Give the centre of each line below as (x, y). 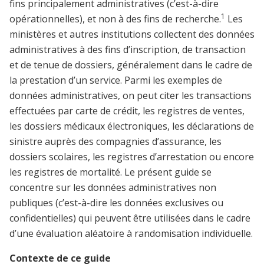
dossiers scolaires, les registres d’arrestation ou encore (132, 157)
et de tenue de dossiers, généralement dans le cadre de (131, 65)
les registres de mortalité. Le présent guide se (110, 172)
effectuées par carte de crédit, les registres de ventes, (127, 111)
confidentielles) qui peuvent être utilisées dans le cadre (130, 218)
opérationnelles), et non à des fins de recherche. (115, 19)
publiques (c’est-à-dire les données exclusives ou (116, 203)
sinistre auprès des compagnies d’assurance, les (115, 142)
